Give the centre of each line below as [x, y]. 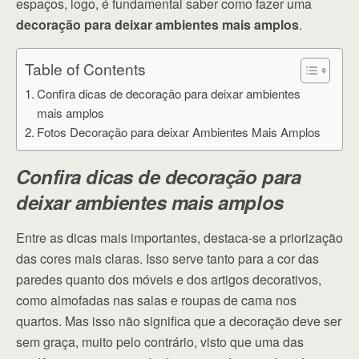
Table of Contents [85, 69]
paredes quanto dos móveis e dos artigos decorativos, [169, 279]
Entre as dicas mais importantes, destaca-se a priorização [179, 238]
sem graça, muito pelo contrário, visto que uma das [160, 342]
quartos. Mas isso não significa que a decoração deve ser [179, 321]
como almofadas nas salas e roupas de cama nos [156, 300]
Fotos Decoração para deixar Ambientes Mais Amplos [179, 132]
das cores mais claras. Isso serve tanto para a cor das [167, 258]
